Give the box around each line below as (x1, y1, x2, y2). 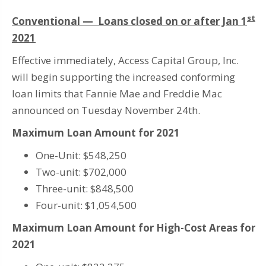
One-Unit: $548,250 (36, 148, 126, 162)
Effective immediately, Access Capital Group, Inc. (12, 53, 239, 67)
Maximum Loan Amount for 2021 (12, 125, 180, 140)
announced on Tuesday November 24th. (12, 103, 200, 117)
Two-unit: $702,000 (36, 164, 126, 179)
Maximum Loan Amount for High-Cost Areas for (12, 220, 255, 235)
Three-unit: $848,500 (36, 181, 134, 195)
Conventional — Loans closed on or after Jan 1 (12, 14, 247, 28)
